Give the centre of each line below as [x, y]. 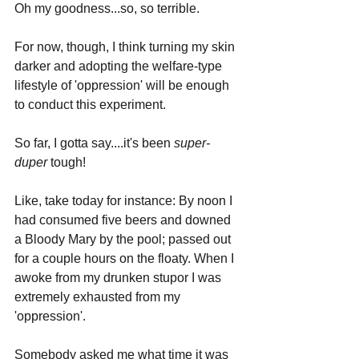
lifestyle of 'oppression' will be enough [123, 85]
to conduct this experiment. [92, 104]
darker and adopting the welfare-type [120, 66]
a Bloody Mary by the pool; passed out [124, 239]
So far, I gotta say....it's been [94, 143]
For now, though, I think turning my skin [126, 46]
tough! [67, 162]
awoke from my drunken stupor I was [119, 277]
